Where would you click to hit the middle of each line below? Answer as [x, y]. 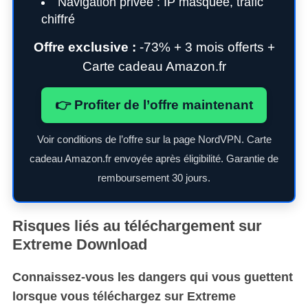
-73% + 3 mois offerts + [205, 47]
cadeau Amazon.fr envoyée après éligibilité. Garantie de [154, 158]
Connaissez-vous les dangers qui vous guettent [152, 277]
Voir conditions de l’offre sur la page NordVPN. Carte [154, 139]
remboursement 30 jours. [154, 177]
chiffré [58, 19]
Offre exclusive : [85, 47]
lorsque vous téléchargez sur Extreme [124, 296]
